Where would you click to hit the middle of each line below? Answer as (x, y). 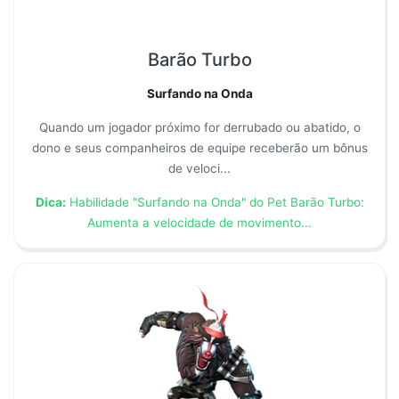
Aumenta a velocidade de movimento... (199, 223)
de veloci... (199, 169)
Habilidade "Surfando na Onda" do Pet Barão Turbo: (215, 203)
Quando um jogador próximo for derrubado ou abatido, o (199, 128)
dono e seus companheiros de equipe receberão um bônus (199, 148)
